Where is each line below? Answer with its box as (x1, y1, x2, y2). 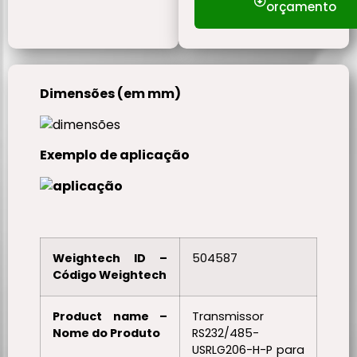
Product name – (53, 308, 167, 325)
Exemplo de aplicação (40, 146, 190, 165)
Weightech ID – (53, 250, 167, 267)
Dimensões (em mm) (40, 84, 181, 104)
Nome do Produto (53, 325, 160, 342)
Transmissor (192, 308, 264, 325)
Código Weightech (53, 267, 167, 284)
